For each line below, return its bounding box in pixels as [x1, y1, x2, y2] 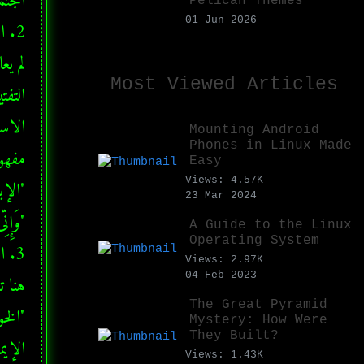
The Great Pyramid [189, 297, 327, 312]
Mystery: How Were [189, 312, 327, 327]
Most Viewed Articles [110, 73, 338, 95]
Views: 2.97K [185, 253, 263, 266]
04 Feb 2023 [185, 268, 257, 281]
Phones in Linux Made [189, 137, 352, 153]
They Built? [189, 327, 279, 343]
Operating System [189, 232, 319, 248]
